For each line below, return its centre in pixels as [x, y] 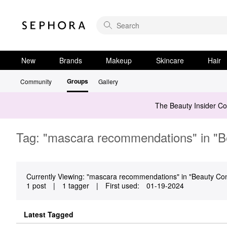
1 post [36, 185]
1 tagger [76, 185]
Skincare [170, 60]
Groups [78, 81]
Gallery [108, 81]
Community [36, 81]
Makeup [119, 60]
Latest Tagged [49, 214]
